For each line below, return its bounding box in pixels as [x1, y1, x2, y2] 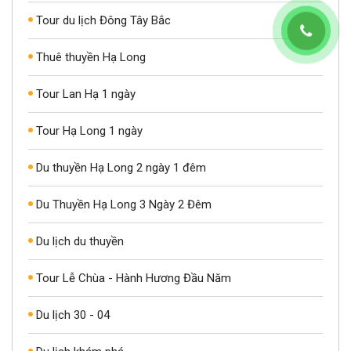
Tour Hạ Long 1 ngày [36, 123, 143, 138]
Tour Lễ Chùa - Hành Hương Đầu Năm [36, 270, 231, 285]
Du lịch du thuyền [36, 233, 124, 248]
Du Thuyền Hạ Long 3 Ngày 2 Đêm [36, 197, 212, 212]
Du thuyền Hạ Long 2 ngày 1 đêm [36, 160, 206, 175]
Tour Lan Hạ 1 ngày [36, 86, 136, 101]
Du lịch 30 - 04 [36, 307, 110, 322]
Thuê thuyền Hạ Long [36, 49, 146, 64]
